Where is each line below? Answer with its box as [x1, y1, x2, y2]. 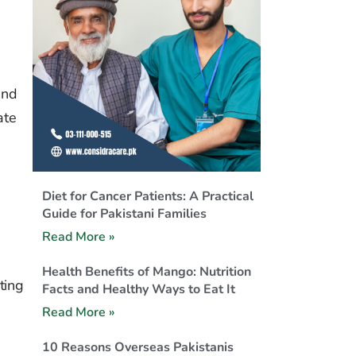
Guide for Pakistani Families [41, 204, 207, 222]
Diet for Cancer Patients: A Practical [41, 187, 253, 205]
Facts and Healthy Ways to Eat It [41, 280, 235, 298]
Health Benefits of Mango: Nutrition [41, 262, 251, 281]
